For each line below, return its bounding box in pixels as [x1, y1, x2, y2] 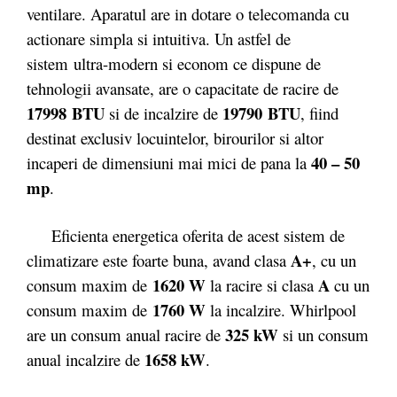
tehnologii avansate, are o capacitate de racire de [27, 77, 339, 99]
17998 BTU [27, 101, 105, 125]
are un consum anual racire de [27, 323, 225, 346]
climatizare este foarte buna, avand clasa [27, 248, 291, 271]
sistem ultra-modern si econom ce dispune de [27, 52, 321, 74]
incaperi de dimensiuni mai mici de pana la [27, 152, 311, 174]
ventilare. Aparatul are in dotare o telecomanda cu [27, 3, 349, 25]
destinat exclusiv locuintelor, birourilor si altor [27, 127, 323, 149]
